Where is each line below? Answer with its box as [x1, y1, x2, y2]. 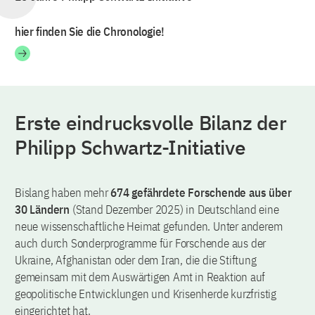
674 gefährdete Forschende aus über [110, 185, 292, 200]
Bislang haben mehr [15, 185, 111, 200]
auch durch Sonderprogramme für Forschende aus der [15, 236, 266, 251]
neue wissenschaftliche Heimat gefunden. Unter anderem [15, 219, 283, 234]
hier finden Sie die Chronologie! [15, 24, 165, 39]
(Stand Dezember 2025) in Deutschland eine [70, 202, 279, 217]
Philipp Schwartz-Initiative [15, 134, 246, 160]
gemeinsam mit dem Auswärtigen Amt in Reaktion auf [15, 269, 266, 285]
